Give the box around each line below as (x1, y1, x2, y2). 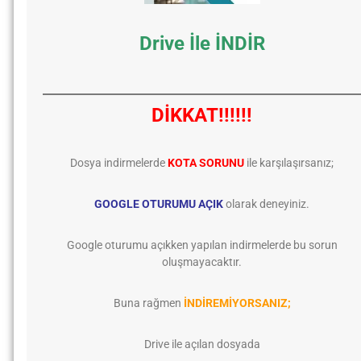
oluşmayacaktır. (162, 255, 242, 268)
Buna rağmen (113, 297, 184, 309)
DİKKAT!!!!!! (151, 104, 252, 127)
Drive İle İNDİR (139, 32, 265, 55)
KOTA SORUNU (168, 156, 244, 169)
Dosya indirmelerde (70, 156, 168, 169)
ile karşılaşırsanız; (244, 156, 334, 169)
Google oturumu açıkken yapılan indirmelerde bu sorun (66, 239, 338, 251)
